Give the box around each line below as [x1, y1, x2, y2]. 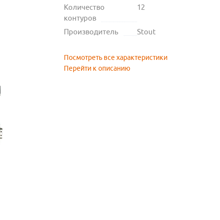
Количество [63, 3, 105, 12]
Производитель [63, 27, 118, 36]
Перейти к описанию [63, 64, 130, 73]
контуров [63, 14, 96, 23]
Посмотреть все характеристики [63, 54, 167, 62]
